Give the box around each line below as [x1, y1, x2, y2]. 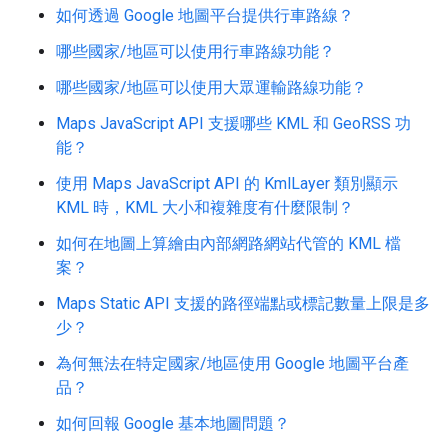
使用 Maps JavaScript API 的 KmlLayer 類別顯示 [56, 174, 398, 193]
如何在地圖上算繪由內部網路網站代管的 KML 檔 [56, 234, 401, 253]
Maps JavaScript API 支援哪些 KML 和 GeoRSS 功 [56, 114, 411, 133]
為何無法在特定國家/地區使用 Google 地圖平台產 [56, 354, 409, 373]
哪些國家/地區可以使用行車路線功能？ [56, 42, 335, 61]
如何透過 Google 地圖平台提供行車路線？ [56, 6, 354, 25]
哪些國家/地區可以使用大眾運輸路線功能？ [56, 78, 367, 97]
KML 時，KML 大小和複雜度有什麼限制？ [56, 198, 354, 217]
